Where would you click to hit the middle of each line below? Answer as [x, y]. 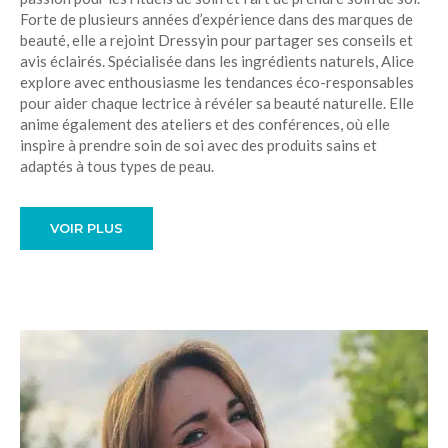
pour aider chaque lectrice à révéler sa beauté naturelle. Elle [217, 103]
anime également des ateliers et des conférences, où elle [205, 124]
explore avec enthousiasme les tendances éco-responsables [217, 82]
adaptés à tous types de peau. [117, 166]
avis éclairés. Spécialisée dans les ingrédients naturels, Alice [217, 61]
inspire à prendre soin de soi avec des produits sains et [198, 145]
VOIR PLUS [86, 228]
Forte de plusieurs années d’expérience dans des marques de [216, 19]
